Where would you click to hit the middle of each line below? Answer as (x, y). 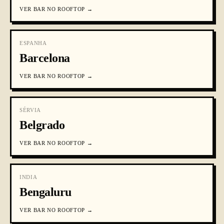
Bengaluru (45, 192)
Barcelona (45, 58)
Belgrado (42, 125)
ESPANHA (33, 43)
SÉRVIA (30, 110)
